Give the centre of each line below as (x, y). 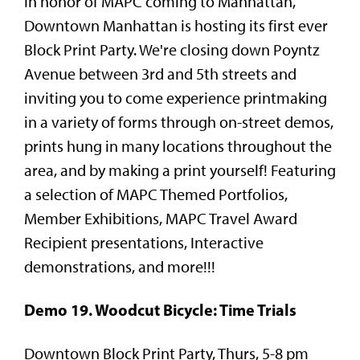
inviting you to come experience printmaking (176, 98)
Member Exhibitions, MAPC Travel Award (161, 218)
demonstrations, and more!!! (120, 266)
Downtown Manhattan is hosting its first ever (176, 25)
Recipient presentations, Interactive (144, 242)
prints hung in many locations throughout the (178, 146)
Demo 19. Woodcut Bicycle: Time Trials (160, 309)
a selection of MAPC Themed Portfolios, (156, 194)
